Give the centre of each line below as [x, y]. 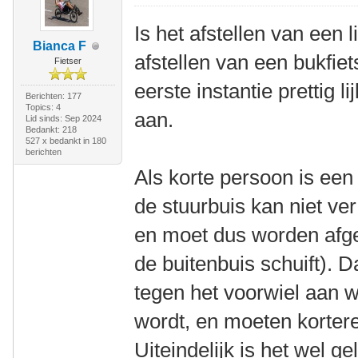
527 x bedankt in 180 [66, 141]
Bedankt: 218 [51, 129]
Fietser [68, 61]
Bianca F [60, 46]
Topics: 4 [43, 107]
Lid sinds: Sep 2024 [63, 118]
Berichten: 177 [53, 96]
